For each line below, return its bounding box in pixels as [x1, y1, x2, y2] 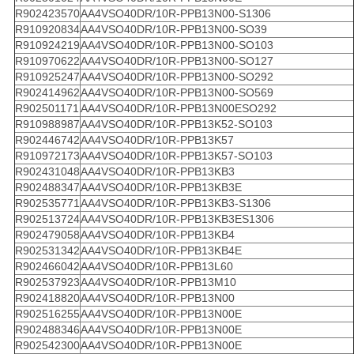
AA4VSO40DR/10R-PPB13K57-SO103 [80, 149, 273, 162]
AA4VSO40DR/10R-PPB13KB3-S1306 [80, 196, 271, 209]
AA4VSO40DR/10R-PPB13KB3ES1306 [80, 212, 274, 225]
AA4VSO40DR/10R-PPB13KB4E [80, 243, 242, 257]
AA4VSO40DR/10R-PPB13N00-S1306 [80, 6, 271, 20]
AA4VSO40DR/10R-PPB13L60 [80, 259, 233, 273]
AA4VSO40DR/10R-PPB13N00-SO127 [80, 54, 273, 67]
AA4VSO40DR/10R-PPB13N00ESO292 [80, 101, 277, 115]
